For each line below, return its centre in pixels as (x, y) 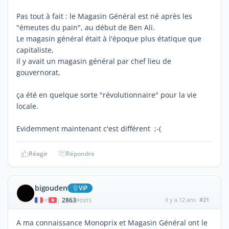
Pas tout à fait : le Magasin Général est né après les (104, 16)
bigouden (51, 188)
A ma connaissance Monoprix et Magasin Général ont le (112, 222)
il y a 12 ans (180, 199)
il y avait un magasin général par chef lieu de (94, 61)
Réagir (38, 153)
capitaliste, (35, 50)
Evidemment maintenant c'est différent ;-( (89, 128)
